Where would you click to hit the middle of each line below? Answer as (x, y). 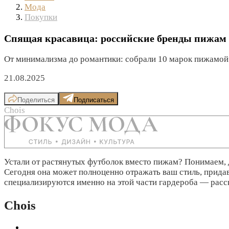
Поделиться (36, 100)
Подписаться (94, 100)
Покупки (41, 17)
